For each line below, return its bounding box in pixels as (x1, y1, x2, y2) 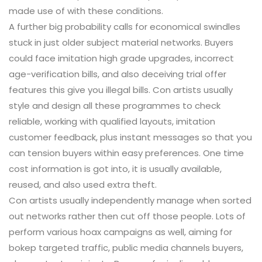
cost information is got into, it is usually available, (9, 163, 222, 175)
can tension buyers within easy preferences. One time (9, 147, 244, 160)
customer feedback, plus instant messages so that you (9, 131, 252, 144)
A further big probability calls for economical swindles (9, 20, 240, 33)
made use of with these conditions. (9, 5, 163, 18)
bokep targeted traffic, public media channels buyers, (9, 242, 243, 254)
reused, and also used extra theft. (9, 178, 157, 191)
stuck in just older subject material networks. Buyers (9, 36, 233, 49)
